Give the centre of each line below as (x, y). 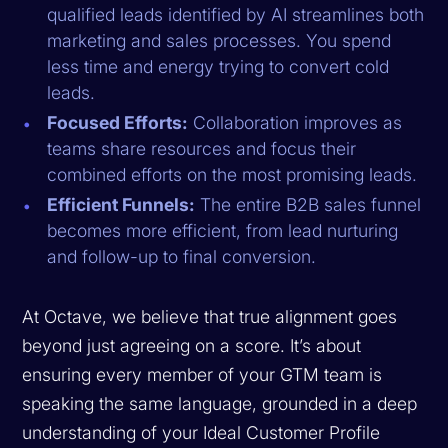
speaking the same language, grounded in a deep (220, 403)
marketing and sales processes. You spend (219, 40)
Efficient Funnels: (121, 204)
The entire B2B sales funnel (308, 204)
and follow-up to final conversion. (182, 256)
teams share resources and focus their (202, 148)
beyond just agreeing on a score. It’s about (192, 345)
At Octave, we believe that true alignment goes (210, 316)
